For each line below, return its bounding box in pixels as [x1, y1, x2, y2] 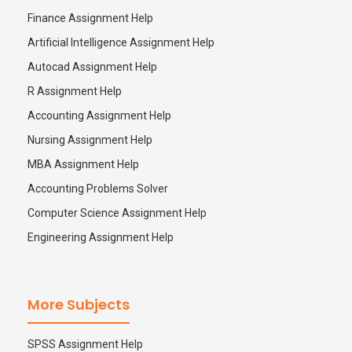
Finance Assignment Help [27, 12, 153, 24]
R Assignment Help [27, 85, 122, 97]
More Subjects [27, 295, 130, 314]
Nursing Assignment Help [27, 134, 152, 146]
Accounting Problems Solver [27, 182, 168, 195]
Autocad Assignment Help [27, 60, 157, 73]
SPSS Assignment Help [27, 338, 143, 350]
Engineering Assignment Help [27, 231, 174, 244]
